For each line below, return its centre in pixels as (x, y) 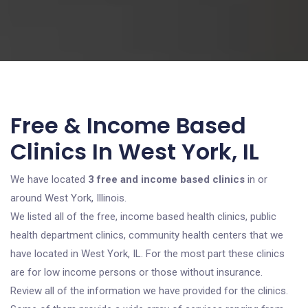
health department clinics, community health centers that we (147, 235)
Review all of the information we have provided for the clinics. (149, 291)
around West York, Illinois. (68, 198)
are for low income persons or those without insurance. (136, 272)
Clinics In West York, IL (135, 152)
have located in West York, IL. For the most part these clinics (147, 254)
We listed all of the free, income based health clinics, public (143, 217)
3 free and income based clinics (166, 179)
